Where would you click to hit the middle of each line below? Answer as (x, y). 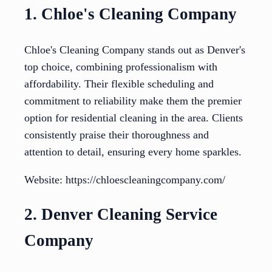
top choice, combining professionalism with (121, 66)
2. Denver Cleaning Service (121, 215)
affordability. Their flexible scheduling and (119, 83)
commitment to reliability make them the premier (133, 100)
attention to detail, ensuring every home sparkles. (133, 151)
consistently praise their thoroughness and (117, 134)
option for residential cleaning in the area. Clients (134, 117)
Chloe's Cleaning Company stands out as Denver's (135, 49)
